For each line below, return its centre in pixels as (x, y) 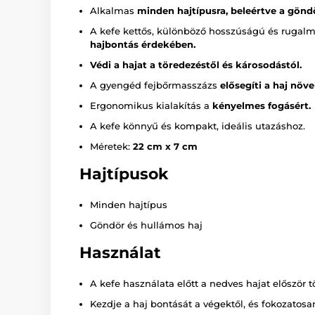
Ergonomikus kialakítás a (151, 105)
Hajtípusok (124, 174)
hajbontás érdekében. (143, 44)
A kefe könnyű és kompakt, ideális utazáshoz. (198, 126)
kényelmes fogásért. (262, 105)
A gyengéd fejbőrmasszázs (155, 85)
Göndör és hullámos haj (146, 225)
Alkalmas (114, 10)
